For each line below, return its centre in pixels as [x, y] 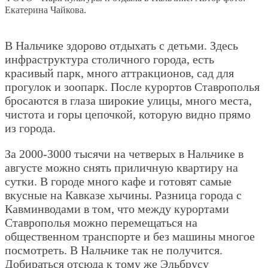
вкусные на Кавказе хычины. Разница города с [123, 195]
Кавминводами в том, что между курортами [117, 208]
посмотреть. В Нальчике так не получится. [114, 250]
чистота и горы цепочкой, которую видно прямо [128, 114]
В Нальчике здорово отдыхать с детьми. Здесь [121, 45]
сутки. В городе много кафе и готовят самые [118, 181]
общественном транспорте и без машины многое [130, 236]
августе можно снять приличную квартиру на [121, 167]
